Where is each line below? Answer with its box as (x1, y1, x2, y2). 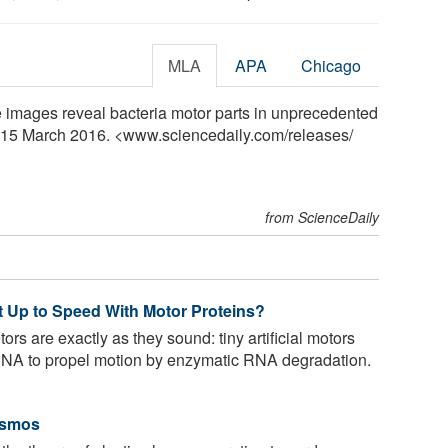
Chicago (301, 53, 362, 77)
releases (288, 122, 349, 146)
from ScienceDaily (265, 206, 380, 227)
